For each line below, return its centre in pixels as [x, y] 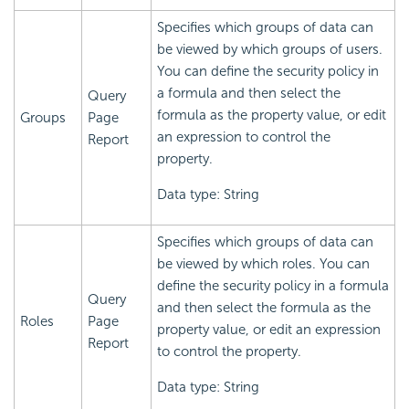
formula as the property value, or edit [272, 115]
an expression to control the [244, 136]
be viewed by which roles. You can [263, 263]
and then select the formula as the [264, 307]
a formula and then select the [249, 93]
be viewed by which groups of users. [270, 49]
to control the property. [229, 351]
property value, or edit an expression [269, 329]
